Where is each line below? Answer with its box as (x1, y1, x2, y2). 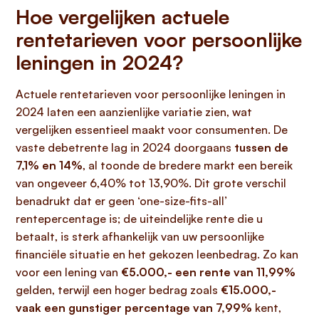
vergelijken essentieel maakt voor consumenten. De (16, 122, 288, 137)
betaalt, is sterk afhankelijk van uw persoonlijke (16, 229, 264, 244)
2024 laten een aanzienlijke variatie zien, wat (16, 105, 252, 119)
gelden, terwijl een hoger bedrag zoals (16, 283, 221, 297)
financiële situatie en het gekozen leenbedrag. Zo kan (16, 247, 298, 261)
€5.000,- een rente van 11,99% (121, 265, 296, 279)
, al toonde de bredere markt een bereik (83, 158, 293, 172)
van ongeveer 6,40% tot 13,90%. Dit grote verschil (16, 176, 286, 190)
